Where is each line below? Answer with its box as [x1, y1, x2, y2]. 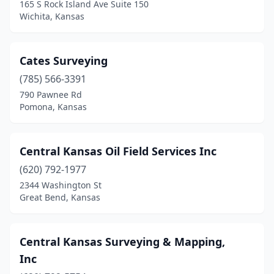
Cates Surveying [20, 53, 108, 68]
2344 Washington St [20, 179, 102, 191]
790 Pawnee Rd [20, 89, 82, 100]
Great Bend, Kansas [20, 191, 100, 203]
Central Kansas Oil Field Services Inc [20, 144, 217, 158]
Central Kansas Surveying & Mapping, [20, 234, 225, 249]
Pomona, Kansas [20, 101, 87, 113]
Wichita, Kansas [20, 10, 84, 22]
